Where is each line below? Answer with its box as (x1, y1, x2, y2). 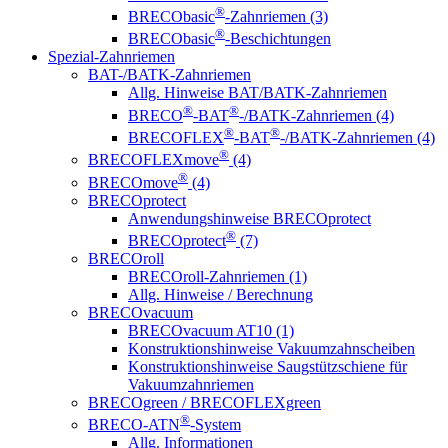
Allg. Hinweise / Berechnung (128, 286, 313, 304)
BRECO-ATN (88, 416, 180, 434)
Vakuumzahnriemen (128, 376, 254, 394)
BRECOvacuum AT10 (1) (128, 322, 294, 340)
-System (190, 416, 241, 434)
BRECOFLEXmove (88, 151, 219, 169)
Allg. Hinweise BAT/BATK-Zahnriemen (128, 84, 387, 102)
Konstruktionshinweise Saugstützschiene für (128, 358, 407, 376)
